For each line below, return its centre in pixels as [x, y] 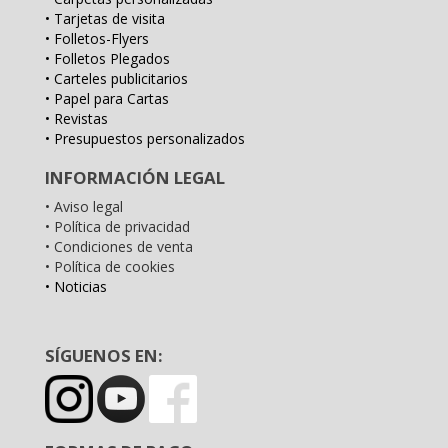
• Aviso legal [84, 206]
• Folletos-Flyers [97, 38]
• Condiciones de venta [119, 246]
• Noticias [76, 286]
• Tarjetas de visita [105, 18]
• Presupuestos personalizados [145, 138]
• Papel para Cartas [107, 98]
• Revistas [76, 118]
